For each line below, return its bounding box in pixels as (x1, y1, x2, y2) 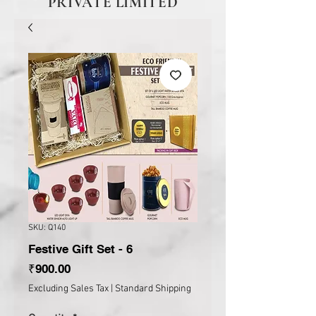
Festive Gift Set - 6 (28, 242, 133, 256)
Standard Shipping (115, 283, 191, 295)
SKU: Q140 (28, 223, 66, 233)
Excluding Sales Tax (28, 283, 109, 295)
